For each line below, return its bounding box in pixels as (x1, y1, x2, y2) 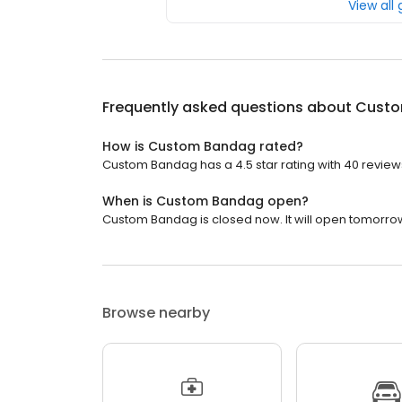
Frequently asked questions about (102, 97, 355, 118)
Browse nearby (102, 302, 210, 324)
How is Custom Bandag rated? (102, 137, 303, 156)
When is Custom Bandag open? (102, 192, 309, 211)
